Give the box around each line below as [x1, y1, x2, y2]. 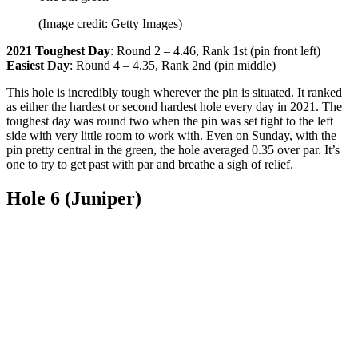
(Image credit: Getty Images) [38, 17, 182, 31]
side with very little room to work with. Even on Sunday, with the [6, 129, 336, 143]
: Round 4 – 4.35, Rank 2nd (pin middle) [70, 58, 276, 73]
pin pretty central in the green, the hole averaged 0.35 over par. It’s [6, 143, 340, 157]
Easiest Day [6, 58, 70, 73]
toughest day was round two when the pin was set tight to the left [6, 114, 333, 129]
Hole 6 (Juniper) [6, 187, 141, 209]
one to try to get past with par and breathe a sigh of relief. [6, 157, 293, 172]
